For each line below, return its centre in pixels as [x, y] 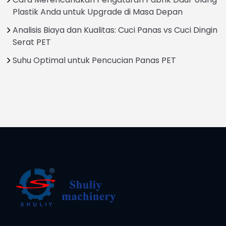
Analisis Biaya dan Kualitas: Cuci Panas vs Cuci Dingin [115, 30]
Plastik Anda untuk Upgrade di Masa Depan [98, 12]
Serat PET [32, 42]
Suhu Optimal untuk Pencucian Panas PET [94, 60]
